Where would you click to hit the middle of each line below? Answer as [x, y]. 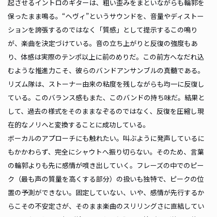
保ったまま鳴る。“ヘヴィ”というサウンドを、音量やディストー [106, 16]
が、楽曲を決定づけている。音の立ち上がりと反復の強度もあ [103, 43]
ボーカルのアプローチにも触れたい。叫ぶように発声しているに [106, 138]
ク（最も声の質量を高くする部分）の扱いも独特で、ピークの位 [106, 179]
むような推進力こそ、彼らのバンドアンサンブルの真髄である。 [108, 70]
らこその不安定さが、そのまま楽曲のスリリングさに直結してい [106, 206]
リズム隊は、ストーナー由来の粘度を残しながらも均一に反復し [106, 84]
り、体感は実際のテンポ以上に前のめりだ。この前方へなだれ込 [106, 57]
